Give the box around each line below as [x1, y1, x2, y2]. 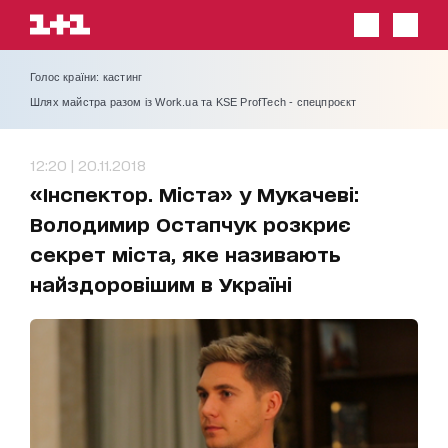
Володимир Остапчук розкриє [30, 212, 351, 235]
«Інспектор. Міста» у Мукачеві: [30, 182, 359, 205]
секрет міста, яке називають [30, 242, 341, 265]
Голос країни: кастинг [30, 71, 143, 83]
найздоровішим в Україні [30, 272, 292, 295]
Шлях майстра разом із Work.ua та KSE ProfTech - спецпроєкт [30, 96, 357, 108]
